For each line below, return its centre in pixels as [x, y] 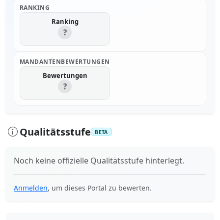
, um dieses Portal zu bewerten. [100, 188]
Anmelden [31, 188]
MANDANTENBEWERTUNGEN [65, 61]
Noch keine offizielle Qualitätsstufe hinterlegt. [99, 160]
